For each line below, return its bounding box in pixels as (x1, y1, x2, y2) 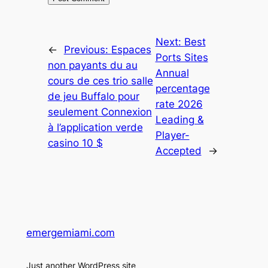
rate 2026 (155, 98, 203, 110)
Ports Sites (155, 51, 208, 63)
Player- (155, 129, 190, 141)
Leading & (155, 113, 204, 126)
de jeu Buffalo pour (47, 90, 139, 102)
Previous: (63, 43, 111, 56)
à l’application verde (47, 121, 143, 133)
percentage (155, 82, 210, 95)
